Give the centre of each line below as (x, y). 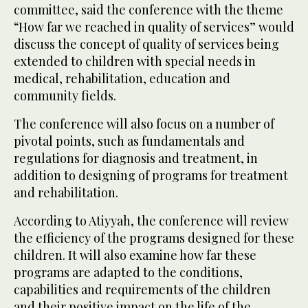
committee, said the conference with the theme (148, 10)
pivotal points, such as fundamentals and (129, 141)
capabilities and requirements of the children (142, 290)
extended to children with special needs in (135, 62)
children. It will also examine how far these (135, 255)
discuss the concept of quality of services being (146, 44)
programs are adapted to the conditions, (128, 273)
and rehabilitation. (66, 193)
